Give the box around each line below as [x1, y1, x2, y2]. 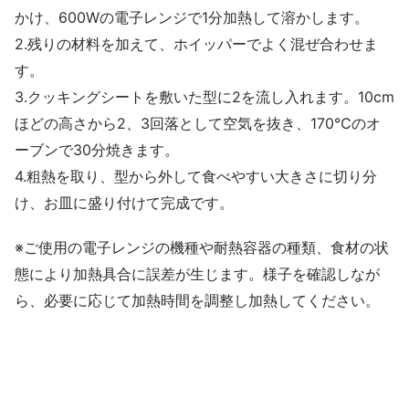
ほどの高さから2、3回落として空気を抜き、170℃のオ [15, 114, 381, 132]
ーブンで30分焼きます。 [15, 141, 179, 159]
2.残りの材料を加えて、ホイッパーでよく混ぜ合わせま [15, 35, 378, 53]
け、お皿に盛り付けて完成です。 [15, 194, 234, 212]
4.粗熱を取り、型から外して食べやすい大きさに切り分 [15, 167, 377, 185]
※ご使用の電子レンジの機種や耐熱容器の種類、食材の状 [15, 238, 389, 257]
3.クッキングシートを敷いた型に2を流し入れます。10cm [15, 88, 394, 106]
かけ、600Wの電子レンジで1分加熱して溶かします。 [15, 8, 369, 26]
